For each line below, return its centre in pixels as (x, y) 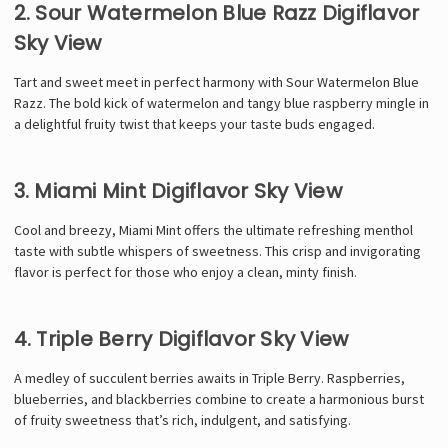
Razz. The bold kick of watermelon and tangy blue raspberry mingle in (221, 102)
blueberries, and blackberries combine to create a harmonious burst (218, 398)
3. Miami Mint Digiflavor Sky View (177, 190)
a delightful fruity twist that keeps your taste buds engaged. (194, 123)
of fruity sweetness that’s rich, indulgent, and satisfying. (182, 419)
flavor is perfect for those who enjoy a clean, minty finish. (185, 271)
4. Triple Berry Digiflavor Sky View (181, 338)
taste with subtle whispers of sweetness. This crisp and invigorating (217, 250)
